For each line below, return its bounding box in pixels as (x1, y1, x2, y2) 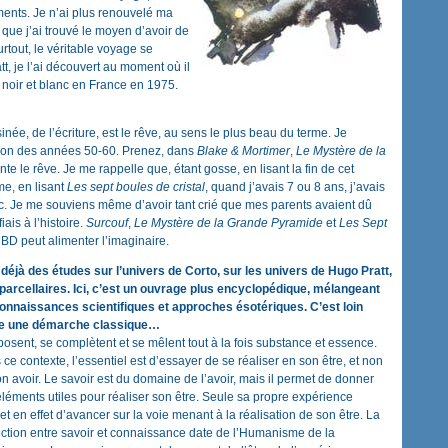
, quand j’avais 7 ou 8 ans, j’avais (205, 180, 385, 195)
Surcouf (86, 216, 128, 231)
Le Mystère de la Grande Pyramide (134, 216, 323, 231)
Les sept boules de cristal (67, 180, 205, 195)
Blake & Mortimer (197, 144, 290, 159)
